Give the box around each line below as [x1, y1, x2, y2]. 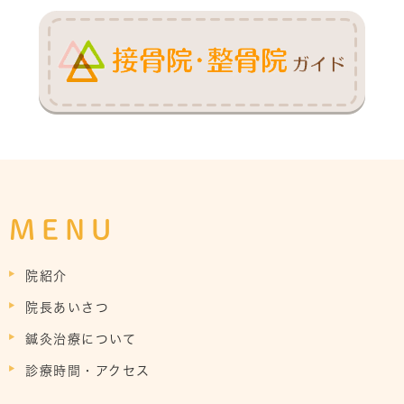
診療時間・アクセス [25, 363, 151, 377]
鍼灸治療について [25, 332, 136, 345]
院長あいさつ [25, 300, 109, 314]
